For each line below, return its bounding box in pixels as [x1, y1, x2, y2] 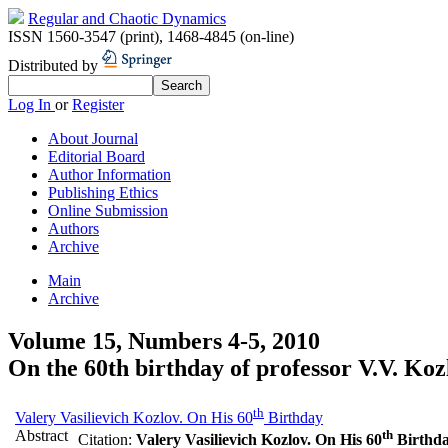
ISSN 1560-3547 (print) [8, 28, 159, 45]
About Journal [48, 130, 138, 147]
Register [72, 96, 124, 113]
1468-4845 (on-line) [167, 28, 294, 45]
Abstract [15, 427, 68, 445]
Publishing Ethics [48, 184, 158, 201]
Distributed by [8, 57, 102, 74]
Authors [48, 220, 99, 237]
